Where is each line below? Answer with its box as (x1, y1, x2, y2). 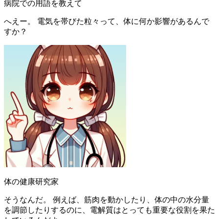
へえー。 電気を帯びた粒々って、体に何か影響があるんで (4, 17, 209, 25)
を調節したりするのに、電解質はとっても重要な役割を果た (4, 205, 215, 214)
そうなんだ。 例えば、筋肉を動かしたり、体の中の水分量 (4, 195, 209, 204)
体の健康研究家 (4, 177, 59, 186)
